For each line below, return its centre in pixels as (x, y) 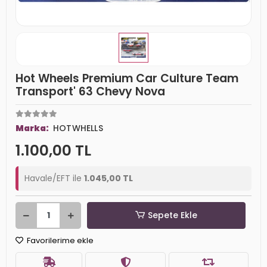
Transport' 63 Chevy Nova (90, 91)
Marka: (33, 128)
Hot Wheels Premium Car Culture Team (127, 78)
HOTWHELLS (78, 128)
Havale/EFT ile (54, 178)
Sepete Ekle (173, 215)
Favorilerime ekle (59, 240)
